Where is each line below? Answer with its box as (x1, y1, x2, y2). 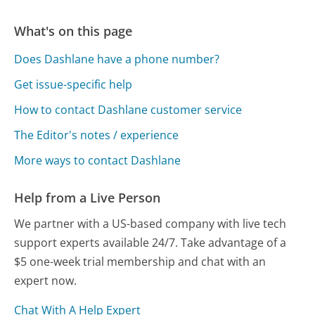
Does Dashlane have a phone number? (14, 51, 220, 67)
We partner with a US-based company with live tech (14, 215, 287, 231)
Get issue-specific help (14, 77, 133, 93)
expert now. (14, 272, 77, 288)
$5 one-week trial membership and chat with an (14, 253, 266, 269)
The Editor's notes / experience (14, 127, 179, 143)
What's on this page (14, 22, 133, 40)
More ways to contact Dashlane (14, 153, 181, 169)
